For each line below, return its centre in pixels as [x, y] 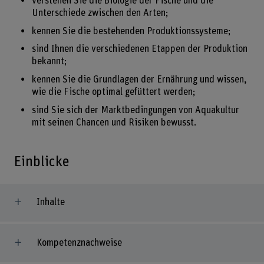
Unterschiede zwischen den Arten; [100, 13]
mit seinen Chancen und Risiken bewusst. [114, 122]
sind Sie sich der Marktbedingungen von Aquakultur [135, 110]
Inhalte [50, 202]
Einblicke [42, 161]
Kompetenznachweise [79, 243]
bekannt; [49, 62]
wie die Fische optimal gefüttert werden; [113, 92]
